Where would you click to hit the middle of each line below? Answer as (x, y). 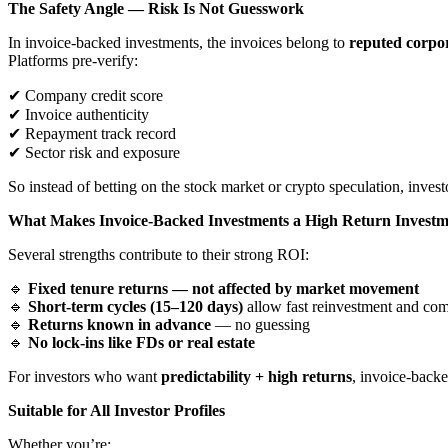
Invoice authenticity (85, 114)
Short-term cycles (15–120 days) (135, 306)
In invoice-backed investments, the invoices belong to (178, 42)
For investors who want (84, 376)
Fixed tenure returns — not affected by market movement (223, 288)
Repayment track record (98, 133)
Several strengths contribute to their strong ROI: (158, 254)
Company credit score (92, 95)
